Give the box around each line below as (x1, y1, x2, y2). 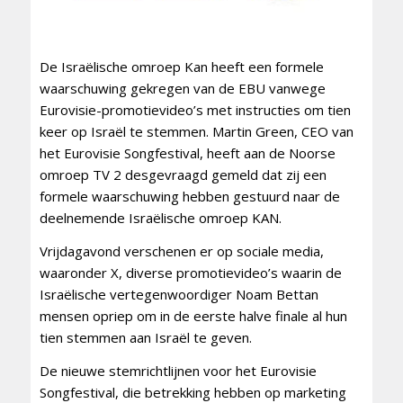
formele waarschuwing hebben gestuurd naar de (39, 187, 340, 206)
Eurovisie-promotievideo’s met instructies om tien (39, 101, 351, 120)
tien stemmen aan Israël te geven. (39, 327, 252, 346)
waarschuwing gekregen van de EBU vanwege (39, 79, 326, 98)
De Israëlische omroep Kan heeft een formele (39, 58, 324, 76)
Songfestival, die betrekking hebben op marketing (39, 382, 346, 401)
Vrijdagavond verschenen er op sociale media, (39, 241, 324, 260)
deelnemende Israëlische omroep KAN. (39, 209, 282, 228)
